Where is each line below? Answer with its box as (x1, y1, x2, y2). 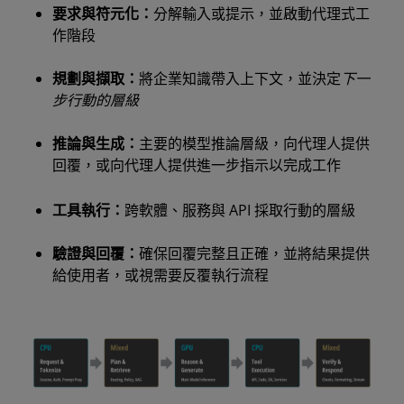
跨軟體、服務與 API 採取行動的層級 (124, 199, 355, 220)
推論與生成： (52, 133, 139, 153)
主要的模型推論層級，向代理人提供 (139, 133, 370, 153)
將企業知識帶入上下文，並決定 (139, 68, 341, 88)
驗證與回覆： (52, 243, 139, 263)
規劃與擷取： (52, 68, 139, 88)
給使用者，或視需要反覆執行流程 (52, 264, 269, 285)
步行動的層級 (52, 89, 139, 110)
